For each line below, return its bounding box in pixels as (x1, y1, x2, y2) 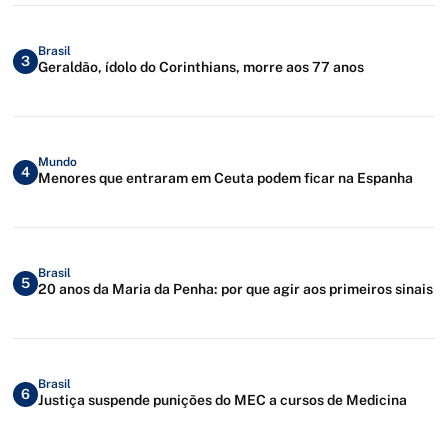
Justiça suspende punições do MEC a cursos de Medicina (38, 391, 407, 408)
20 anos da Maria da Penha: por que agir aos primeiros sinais (38, 280, 433, 297)
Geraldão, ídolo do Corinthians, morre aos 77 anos (38, 58, 364, 75)
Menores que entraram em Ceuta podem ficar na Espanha (38, 169, 413, 186)
